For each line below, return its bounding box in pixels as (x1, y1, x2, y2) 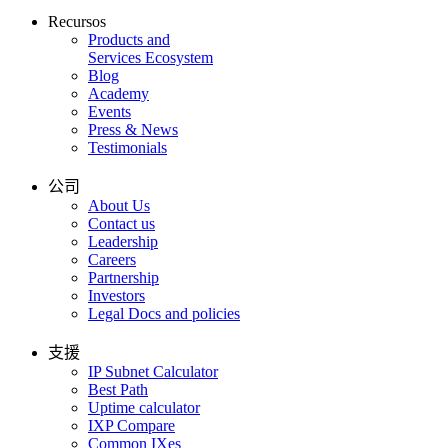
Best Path (88, 380, 148, 398)
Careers (88, 250, 136, 268)
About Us (88, 196, 150, 214)
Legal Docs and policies (88, 304, 240, 322)
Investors (88, 286, 145, 304)
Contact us (88, 214, 155, 232)
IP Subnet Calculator (88, 362, 218, 380)
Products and (88, 30, 170, 48)
